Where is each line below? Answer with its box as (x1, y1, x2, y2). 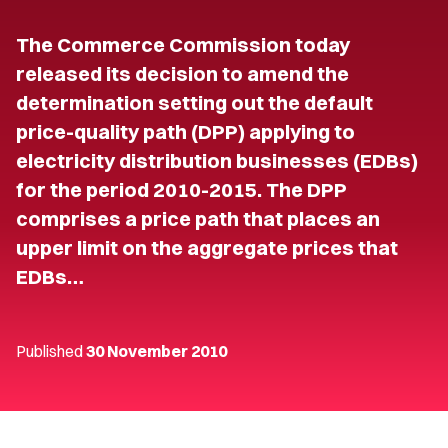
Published (16, 341, 86, 361)
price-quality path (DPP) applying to (16, 119, 355, 144)
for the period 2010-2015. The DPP (16, 177, 347, 202)
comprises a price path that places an (16, 206, 380, 231)
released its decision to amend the (16, 61, 349, 86)
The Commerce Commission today (16, 32, 350, 57)
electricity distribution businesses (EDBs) (16, 148, 418, 173)
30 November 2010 (86, 341, 227, 361)
